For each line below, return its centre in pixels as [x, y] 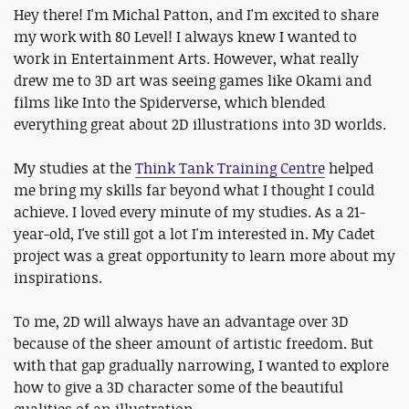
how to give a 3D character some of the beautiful [178, 387]
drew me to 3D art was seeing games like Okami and [193, 80]
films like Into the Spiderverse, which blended [169, 102]
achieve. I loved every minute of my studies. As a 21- [189, 212]
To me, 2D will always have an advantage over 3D [181, 321]
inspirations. [58, 278]
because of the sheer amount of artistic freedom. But [194, 343]
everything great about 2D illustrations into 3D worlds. [200, 124]
